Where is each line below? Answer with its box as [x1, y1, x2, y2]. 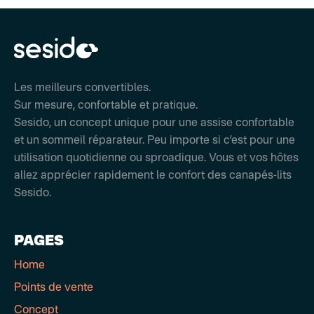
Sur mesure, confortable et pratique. [14, 100, 198, 112]
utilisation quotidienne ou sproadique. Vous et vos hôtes [14, 153, 299, 165]
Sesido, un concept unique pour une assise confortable [14, 118, 294, 130]
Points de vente [14, 282, 93, 294]
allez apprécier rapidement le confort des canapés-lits [14, 170, 292, 182]
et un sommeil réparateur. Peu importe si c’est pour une [14, 135, 295, 147]
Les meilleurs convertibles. [14, 83, 151, 95]
